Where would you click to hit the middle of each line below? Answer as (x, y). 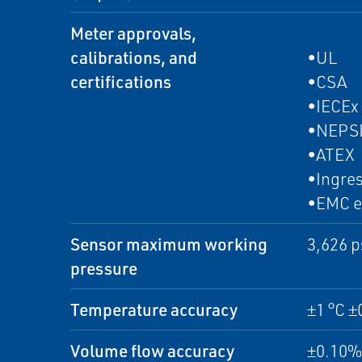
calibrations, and (134, 57)
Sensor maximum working (169, 244)
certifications (121, 81)
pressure (104, 268)
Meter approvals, (133, 33)
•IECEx (333, 106)
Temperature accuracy (154, 309)
